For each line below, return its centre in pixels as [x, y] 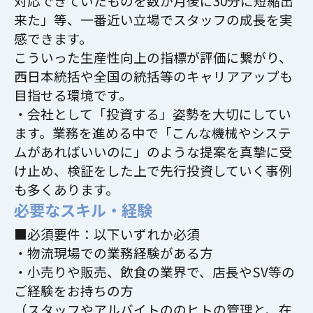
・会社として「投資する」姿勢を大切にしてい [152, 113]
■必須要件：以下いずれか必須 [107, 233]
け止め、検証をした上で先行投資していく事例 [153, 170]
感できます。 [53, 38]
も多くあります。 [66, 189]
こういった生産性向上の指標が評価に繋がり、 [153, 57]
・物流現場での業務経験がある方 [113, 252]
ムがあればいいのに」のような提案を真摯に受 [153, 151]
